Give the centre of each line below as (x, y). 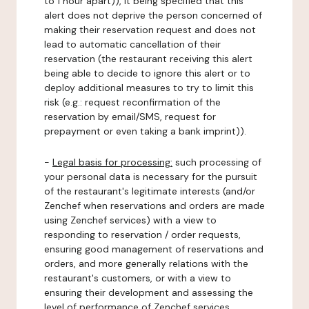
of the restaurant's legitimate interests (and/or (150, 191)
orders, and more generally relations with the (146, 263)
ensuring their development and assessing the (149, 292)
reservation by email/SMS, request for (130, 117)
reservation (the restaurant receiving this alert (148, 59)
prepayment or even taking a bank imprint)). (145, 131)
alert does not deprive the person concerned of (153, 15)
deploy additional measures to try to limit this (149, 88)
